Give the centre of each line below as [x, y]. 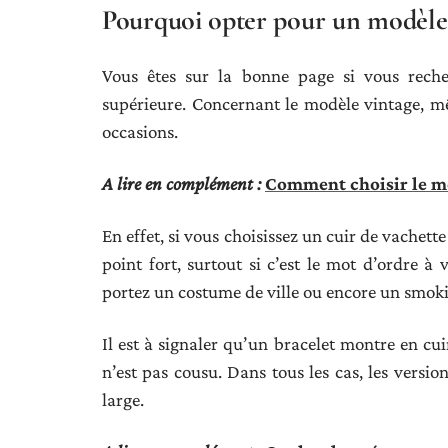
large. [123, 399]
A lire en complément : [181, 183]
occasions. [140, 131]
